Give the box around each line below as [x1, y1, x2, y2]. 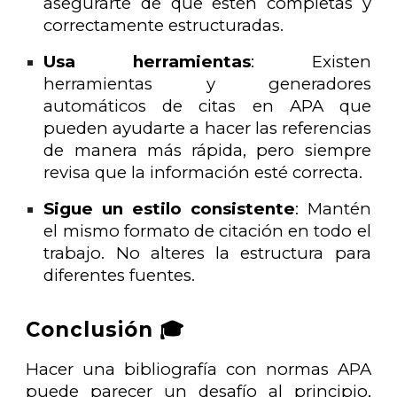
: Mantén [294, 198, 371, 219]
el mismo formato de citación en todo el [43, 220, 371, 241]
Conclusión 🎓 [26, 317, 185, 343]
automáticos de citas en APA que [43, 95, 371, 116]
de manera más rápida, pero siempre [43, 139, 371, 160]
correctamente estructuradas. [43, 14, 284, 35]
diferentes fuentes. [43, 264, 196, 285]
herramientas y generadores [43, 73, 371, 94]
